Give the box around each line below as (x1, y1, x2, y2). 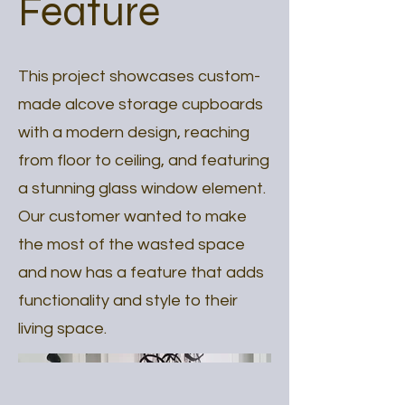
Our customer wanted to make (18, 208, 247, 225)
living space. (18, 320, 107, 337)
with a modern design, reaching (18, 124, 250, 141)
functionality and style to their (18, 292, 238, 309)
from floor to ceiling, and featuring (18, 152, 269, 169)
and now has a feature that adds (18, 264, 264, 281)
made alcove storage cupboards (18, 96, 263, 113)
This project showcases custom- (18, 68, 260, 85)
